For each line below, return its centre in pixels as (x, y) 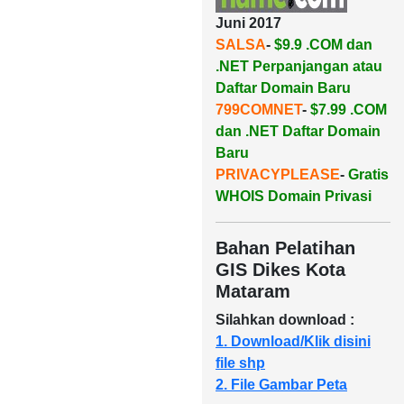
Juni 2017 (248, 23)
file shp (240, 363)
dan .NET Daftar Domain (298, 131)
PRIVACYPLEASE (278, 174)
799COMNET (259, 110)
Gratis (368, 174)
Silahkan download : (285, 320)
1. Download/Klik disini (293, 341)
